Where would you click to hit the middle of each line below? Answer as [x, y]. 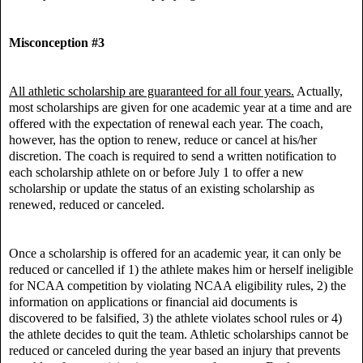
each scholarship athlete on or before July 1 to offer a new [156, 172]
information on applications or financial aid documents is [153, 301]
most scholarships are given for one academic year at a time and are [180, 107]
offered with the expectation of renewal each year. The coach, [166, 123]
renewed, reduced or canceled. [88, 204]
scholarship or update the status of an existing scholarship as [162, 188]
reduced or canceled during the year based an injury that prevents [175, 350]
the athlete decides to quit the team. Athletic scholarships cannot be [179, 334]
